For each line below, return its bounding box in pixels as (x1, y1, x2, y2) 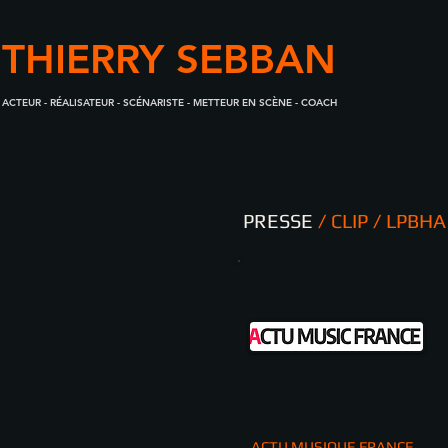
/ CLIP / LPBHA (313, 209, 446, 232)
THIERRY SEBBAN (2, 35, 336, 83)
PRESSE (243, 209, 313, 232)
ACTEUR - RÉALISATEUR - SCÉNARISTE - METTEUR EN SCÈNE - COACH (2, 96, 337, 109)
